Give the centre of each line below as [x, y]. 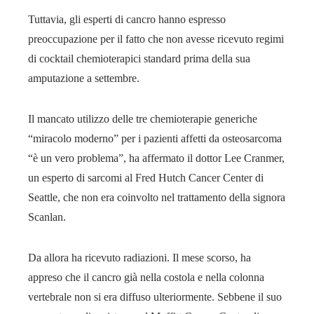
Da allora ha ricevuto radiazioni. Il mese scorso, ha [139, 257]
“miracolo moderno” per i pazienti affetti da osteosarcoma [155, 138]
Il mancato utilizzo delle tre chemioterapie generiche [143, 118]
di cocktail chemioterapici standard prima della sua [139, 58]
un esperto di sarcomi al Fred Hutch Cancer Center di [146, 177]
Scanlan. [47, 217]
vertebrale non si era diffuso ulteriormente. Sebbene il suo [155, 296]
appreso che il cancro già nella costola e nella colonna [146, 277]
